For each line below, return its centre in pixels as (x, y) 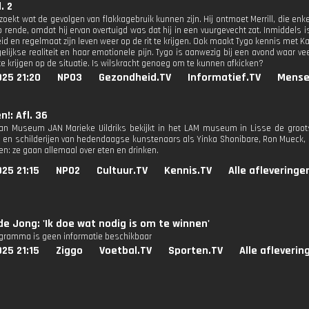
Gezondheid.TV (135, 78)
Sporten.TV (196, 251)
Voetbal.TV (126, 251)
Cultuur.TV (122, 171)
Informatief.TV (224, 78)
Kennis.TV (188, 171)
